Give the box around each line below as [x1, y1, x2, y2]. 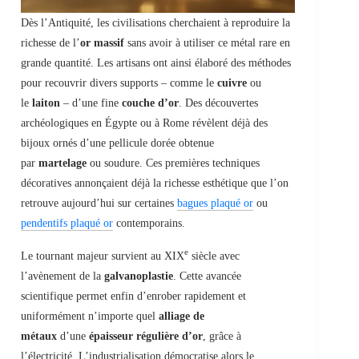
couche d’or [122, 96, 179, 109]
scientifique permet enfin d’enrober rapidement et [21, 289, 246, 302]
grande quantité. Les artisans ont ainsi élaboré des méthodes [21, 56, 291, 69]
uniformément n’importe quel [21, 309, 159, 322]
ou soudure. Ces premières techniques [87, 156, 260, 169]
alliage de [159, 309, 204, 322]
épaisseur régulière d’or [89, 329, 203, 342]
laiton [32, 96, 60, 109]
